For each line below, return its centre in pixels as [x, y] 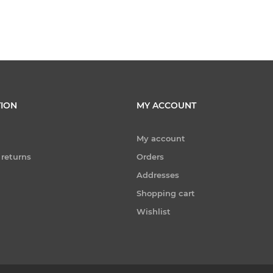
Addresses [158, 175]
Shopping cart [166, 193]
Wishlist [154, 211]
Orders [150, 156]
